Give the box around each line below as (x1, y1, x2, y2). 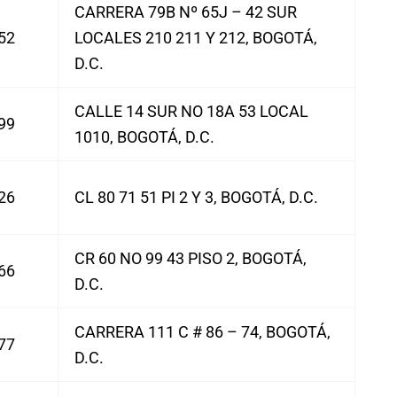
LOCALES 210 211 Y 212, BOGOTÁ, (74, 28, 317, 47)
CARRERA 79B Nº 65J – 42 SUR (74, 3, 297, 21)
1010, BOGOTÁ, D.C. (74, 128, 214, 146)
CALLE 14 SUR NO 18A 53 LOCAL (74, 102, 308, 121)
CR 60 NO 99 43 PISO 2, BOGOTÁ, (74, 249, 307, 268)
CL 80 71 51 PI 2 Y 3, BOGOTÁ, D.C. (74, 188, 318, 206)
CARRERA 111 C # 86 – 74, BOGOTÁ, (74, 323, 331, 341)
